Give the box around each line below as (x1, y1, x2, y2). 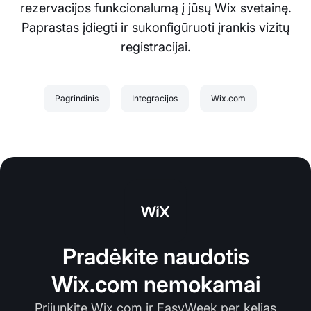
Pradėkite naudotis (62, 243, 249, 271)
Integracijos (131, 93, 178, 104)
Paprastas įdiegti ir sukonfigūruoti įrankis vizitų (22, 20, 289, 35)
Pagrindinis (54, 93, 99, 104)
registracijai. (120, 40, 191, 55)
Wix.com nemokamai (51, 271, 260, 299)
